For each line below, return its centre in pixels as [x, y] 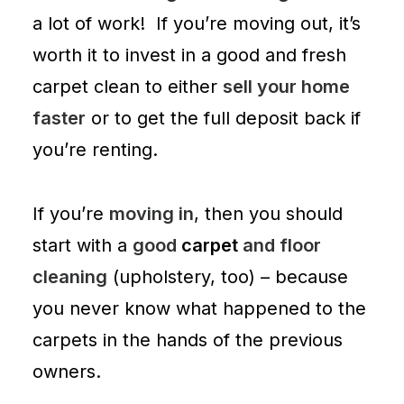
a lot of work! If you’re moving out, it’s [197, 23]
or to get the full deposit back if [223, 118]
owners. [67, 372]
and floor [280, 245]
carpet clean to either [128, 87]
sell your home [286, 87]
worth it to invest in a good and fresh [189, 55]
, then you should [268, 214]
